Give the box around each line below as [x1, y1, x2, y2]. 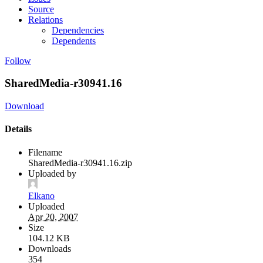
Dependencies [52, 25, 104, 35]
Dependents [52, 35, 96, 46]
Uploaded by [28, 168, 76, 178]
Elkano [28, 190, 55, 201]
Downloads [28, 243, 71, 254]
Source [28, 4, 54, 14]
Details [5, 124, 32, 134]
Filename [28, 147, 62, 157]
